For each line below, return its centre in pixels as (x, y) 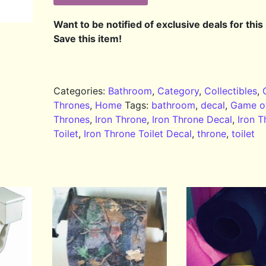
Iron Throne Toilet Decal (138, 134)
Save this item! (88, 39)
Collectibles (231, 91)
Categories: (81, 91)
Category (178, 91)
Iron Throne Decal (192, 120)
